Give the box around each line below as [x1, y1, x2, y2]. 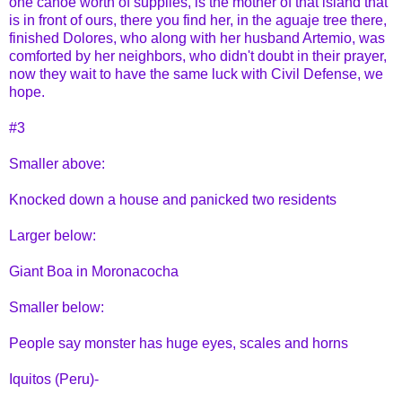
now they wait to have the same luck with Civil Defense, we [9, 66, 383, 83]
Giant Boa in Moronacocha [9, 264, 179, 280]
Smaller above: [9, 156, 105, 172]
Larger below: [9, 228, 96, 244]
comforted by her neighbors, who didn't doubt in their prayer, [9, 48, 387, 65]
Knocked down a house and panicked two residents [9, 192, 336, 208]
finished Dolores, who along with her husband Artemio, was [9, 31, 385, 47]
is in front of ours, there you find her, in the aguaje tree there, [9, 13, 387, 29]
